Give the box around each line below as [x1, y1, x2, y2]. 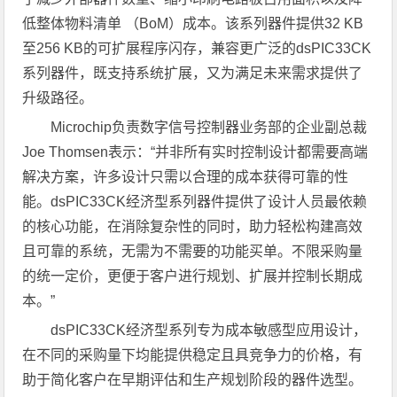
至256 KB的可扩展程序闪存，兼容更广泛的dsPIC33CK [22, 41, 372, 57]
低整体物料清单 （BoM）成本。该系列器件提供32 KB [22, 16, 364, 32]
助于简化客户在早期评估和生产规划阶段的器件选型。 [22, 372, 363, 388]
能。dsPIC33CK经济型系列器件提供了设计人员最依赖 [22, 194, 368, 210]
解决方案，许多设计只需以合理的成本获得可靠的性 [22, 169, 349, 185]
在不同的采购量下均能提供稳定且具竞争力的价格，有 [22, 347, 363, 363]
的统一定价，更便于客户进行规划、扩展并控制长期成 [22, 269, 363, 284]
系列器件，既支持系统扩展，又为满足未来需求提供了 [22, 66, 363, 82]
